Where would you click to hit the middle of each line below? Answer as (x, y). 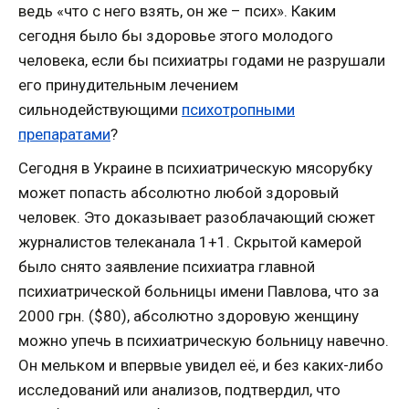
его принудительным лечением (128, 85)
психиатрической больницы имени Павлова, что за (199, 291)
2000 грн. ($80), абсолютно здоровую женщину (189, 316)
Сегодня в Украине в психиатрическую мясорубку (195, 168)
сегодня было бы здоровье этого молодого (176, 36)
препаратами (64, 134)
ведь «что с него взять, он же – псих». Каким (177, 11)
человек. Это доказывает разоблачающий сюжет (197, 217)
